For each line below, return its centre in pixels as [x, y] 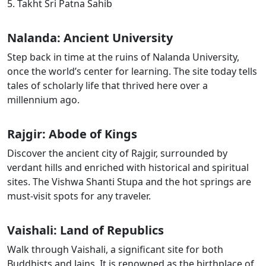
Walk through [39, 249]
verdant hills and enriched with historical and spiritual [128, 167]
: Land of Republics [109, 230]
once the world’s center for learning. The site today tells [132, 71]
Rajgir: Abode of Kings [72, 134]
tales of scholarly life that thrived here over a [107, 85]
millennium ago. [43, 100]
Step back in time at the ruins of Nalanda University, [123, 57]
